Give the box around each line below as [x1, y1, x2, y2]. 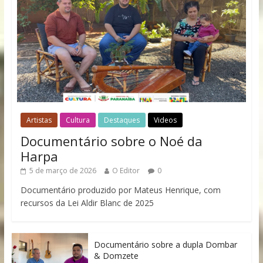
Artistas [26, 115, 52, 126]
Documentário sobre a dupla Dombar [93, 239, 237, 251]
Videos [153, 115, 177, 126]
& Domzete [93, 250, 139, 262]
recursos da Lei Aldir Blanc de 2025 [20, 197, 154, 209]
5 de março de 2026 [29, 166, 96, 176]
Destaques [103, 115, 140, 126]
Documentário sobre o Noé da [20, 132, 203, 150]
